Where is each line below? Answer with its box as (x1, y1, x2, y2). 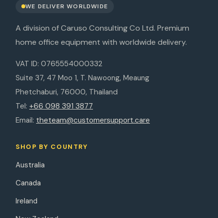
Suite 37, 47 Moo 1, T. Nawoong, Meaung (16, 73, 149, 83)
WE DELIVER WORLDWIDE (25, 2, 108, 11)
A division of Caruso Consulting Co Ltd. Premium (16, 23, 189, 34)
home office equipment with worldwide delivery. (16, 37, 187, 48)
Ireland (16, 196, 37, 206)
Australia (16, 160, 45, 170)
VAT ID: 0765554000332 (16, 59, 102, 69)
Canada (16, 178, 41, 188)
